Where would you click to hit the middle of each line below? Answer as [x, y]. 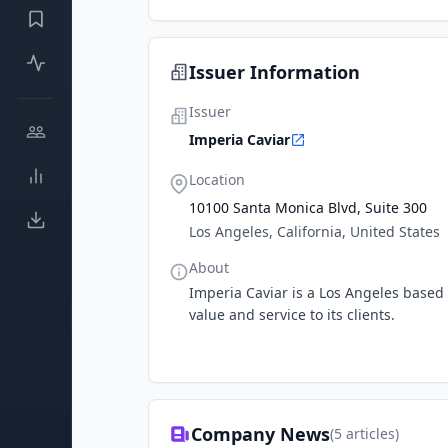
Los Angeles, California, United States [314, 231]
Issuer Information [274, 72]
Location [217, 179]
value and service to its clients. [292, 314]
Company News [260, 434]
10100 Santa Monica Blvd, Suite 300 [308, 207]
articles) [370, 433]
